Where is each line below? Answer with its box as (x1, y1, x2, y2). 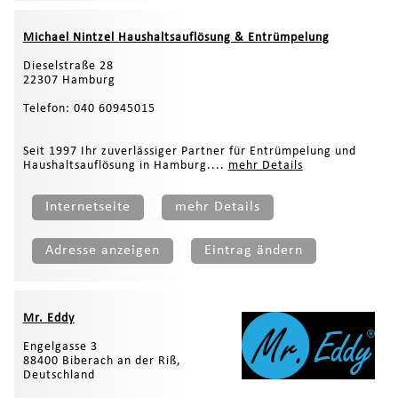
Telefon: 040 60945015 (22, 101, 155, 115)
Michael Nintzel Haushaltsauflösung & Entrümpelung (22, 30, 330, 44)
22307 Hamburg (22, 73, 115, 87)
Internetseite (44, 199, 131, 214)
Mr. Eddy (22, 311, 75, 325)
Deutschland (22, 368, 95, 382)
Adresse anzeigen (44, 243, 160, 258)
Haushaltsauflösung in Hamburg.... (22, 158, 228, 172)
